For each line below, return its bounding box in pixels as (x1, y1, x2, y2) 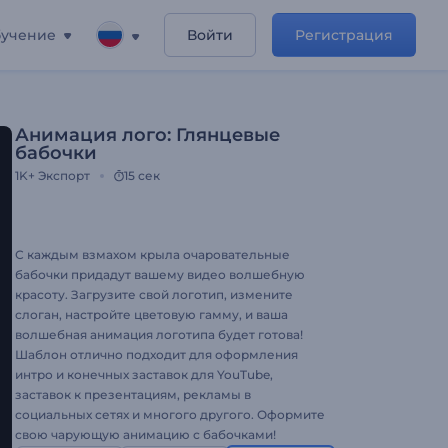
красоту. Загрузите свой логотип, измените (15, 287, 293, 302)
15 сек (124, 168, 160, 183)
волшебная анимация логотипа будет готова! (15, 327, 303, 342)
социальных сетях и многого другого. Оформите (15, 407, 325, 422)
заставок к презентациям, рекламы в (15, 387, 251, 402)
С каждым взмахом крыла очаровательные (15, 247, 290, 262)
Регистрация (295, 26, 393, 44)
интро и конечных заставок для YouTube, (15, 367, 273, 382)
